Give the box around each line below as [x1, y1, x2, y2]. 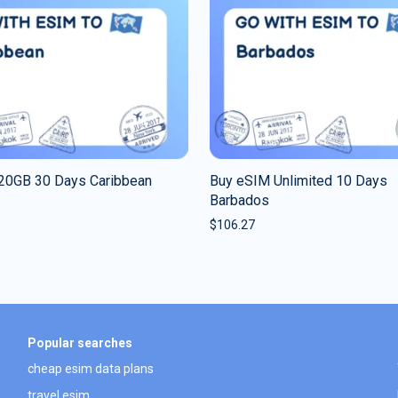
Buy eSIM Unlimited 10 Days [210, 171, 387, 189]
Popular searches [27, 335, 132, 350]
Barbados [210, 191, 269, 209]
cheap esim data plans [27, 362, 154, 377]
